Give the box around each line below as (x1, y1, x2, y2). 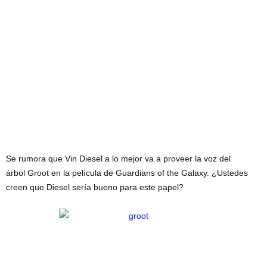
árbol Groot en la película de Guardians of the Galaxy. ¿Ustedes (6, 168, 248, 178)
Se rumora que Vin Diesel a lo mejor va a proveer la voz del (6, 154, 231, 163)
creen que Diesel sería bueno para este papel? (6, 182, 184, 192)
